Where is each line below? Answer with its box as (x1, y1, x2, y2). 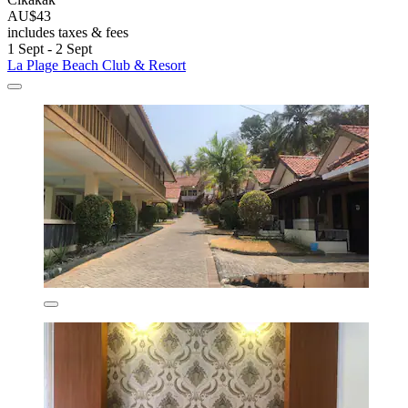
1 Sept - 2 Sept (7, 41, 92, 57)
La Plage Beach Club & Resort (7, 57, 186, 74)
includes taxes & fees (7, 25, 128, 41)
